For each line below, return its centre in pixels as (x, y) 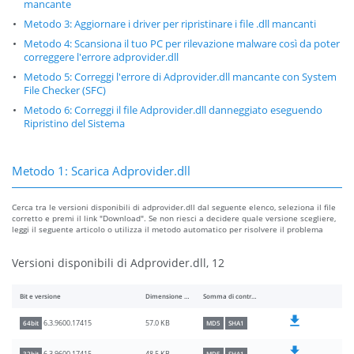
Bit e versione (40, 297)
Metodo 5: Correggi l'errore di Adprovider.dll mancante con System (180, 77)
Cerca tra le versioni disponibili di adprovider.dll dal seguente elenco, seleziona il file (174, 207)
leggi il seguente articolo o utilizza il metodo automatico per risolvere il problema (168, 230)
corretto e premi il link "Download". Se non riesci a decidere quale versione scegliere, (174, 218)
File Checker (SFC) (65, 91)
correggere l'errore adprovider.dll (101, 58)
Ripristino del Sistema (74, 124)
